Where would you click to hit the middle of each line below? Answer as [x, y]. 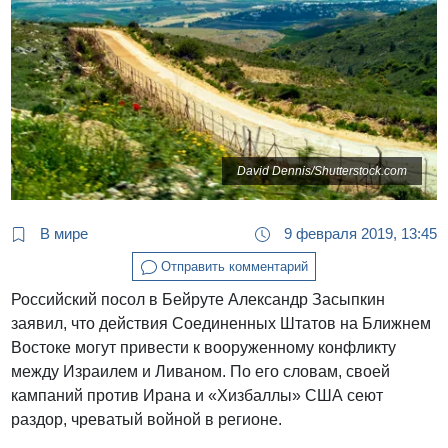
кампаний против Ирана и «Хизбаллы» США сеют [197, 396]
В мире [62, 233]
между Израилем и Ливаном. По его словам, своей [201, 372]
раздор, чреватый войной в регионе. [147, 420]
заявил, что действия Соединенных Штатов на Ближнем [221, 324]
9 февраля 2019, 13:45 [358, 233]
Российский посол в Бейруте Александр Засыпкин [198, 300]
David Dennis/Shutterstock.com [321, 171]
